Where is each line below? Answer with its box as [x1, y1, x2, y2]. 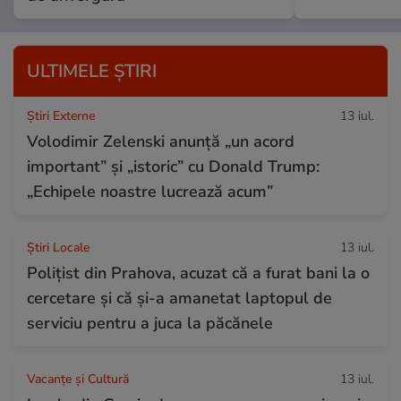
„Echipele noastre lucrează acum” [27, 180, 273, 202]
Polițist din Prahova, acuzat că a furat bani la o [27, 261, 370, 284]
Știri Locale [27, 238, 90, 256]
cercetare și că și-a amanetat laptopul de [27, 286, 332, 309]
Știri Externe [27, 107, 95, 124]
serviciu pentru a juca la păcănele [27, 311, 273, 334]
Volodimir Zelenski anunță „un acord [27, 130, 294, 152]
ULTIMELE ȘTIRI [27, 58, 157, 83]
